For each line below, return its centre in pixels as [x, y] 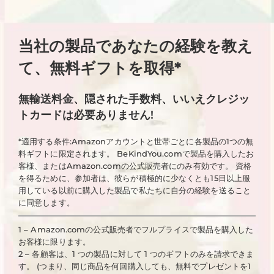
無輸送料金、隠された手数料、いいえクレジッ [134, 99]
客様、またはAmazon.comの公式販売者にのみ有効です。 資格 [135, 166]
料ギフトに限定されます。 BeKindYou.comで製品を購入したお [136, 154]
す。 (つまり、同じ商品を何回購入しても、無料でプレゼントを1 [135, 266]
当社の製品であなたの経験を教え [135, 46]
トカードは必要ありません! [86, 115]
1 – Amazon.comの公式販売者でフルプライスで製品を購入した [136, 229]
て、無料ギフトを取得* [100, 68]
